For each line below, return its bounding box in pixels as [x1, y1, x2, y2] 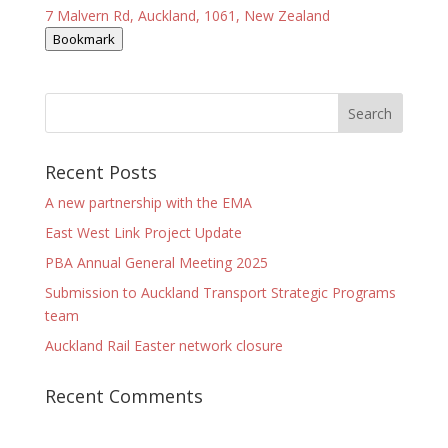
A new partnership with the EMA [44, 193, 252, 212]
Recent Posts [44, 160, 157, 184]
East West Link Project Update [44, 223, 242, 242]
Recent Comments [44, 384, 203, 408]
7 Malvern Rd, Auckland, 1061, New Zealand [44, 6, 330, 25]
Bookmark [52, 30, 115, 48]
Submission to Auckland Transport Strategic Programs [44, 283, 396, 302]
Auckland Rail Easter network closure [44, 336, 283, 355]
